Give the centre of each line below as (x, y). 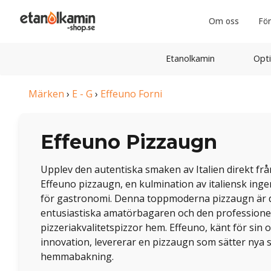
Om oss (224, 21)
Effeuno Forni (131, 94)
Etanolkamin (190, 58)
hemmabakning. (77, 256)
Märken (46, 94)
